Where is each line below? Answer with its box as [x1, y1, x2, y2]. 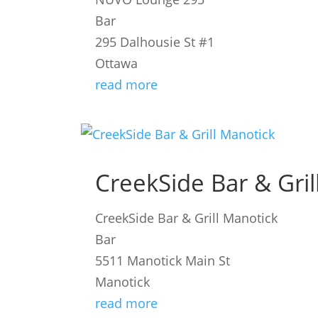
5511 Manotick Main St [95, 252, 231, 270]
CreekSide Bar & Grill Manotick [95, 209, 278, 227]
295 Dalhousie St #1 [95, 33, 215, 51]
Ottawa [95, 55, 138, 72]
